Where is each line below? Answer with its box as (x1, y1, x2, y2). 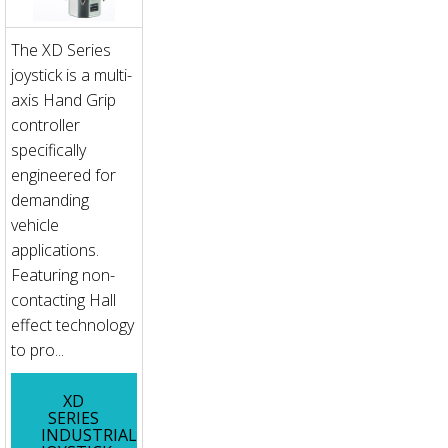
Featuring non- (11, 263, 115, 286)
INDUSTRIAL (41, 423, 137, 446)
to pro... (11, 338, 64, 361)
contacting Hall (11, 288, 116, 311)
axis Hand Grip (11, 88, 116, 111)
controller (11, 113, 80, 136)
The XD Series (11, 38, 111, 61)
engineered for (11, 163, 116, 186)
